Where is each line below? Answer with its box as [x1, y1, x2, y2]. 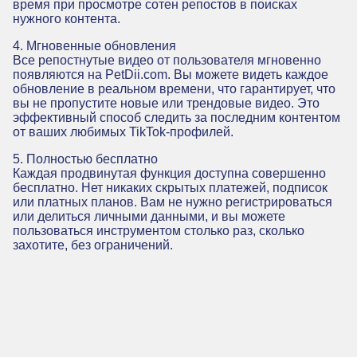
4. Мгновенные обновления [13, 38, 176, 53]
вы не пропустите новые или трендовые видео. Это [13, 96, 320, 110]
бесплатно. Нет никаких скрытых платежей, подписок [13, 180, 328, 194]
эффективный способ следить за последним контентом [13, 110, 340, 124]
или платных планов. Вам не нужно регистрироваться [13, 194, 332, 209]
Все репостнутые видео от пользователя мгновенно [13, 53, 321, 67]
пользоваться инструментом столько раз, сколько [13, 223, 304, 237]
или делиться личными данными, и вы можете [13, 209, 285, 223]
